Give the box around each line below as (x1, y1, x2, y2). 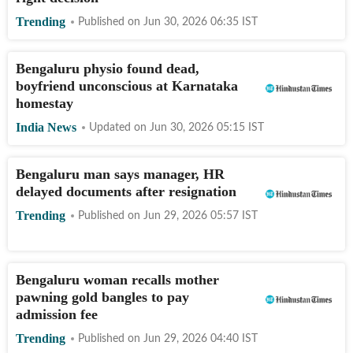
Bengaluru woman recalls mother (16, 271, 219, 288)
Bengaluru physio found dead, (16, 60, 199, 76)
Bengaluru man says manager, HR (16, 165, 225, 182)
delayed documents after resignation (16, 183, 236, 199)
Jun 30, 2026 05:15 (150, 121, 245, 133)
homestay (16, 95, 73, 111)
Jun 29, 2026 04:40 (143, 333, 239, 344)
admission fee (16, 306, 98, 322)
